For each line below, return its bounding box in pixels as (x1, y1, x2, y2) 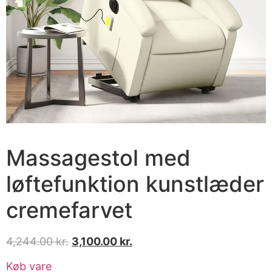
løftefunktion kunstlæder (6, 170, 264, 197)
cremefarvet (6, 196, 132, 223)
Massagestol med (6, 144, 191, 171)
